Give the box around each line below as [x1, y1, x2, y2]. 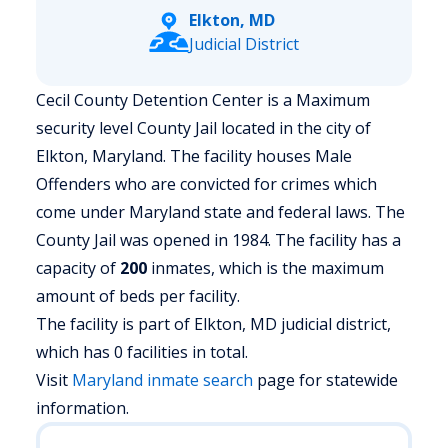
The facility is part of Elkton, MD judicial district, [36, 313, 391, 335]
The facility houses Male [166, 145, 352, 167]
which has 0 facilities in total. [36, 341, 248, 363]
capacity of [36, 257, 120, 279]
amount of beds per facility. [36, 285, 240, 307]
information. [36, 397, 129, 419]
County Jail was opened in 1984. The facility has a [36, 229, 401, 251]
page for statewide [257, 369, 398, 391]
